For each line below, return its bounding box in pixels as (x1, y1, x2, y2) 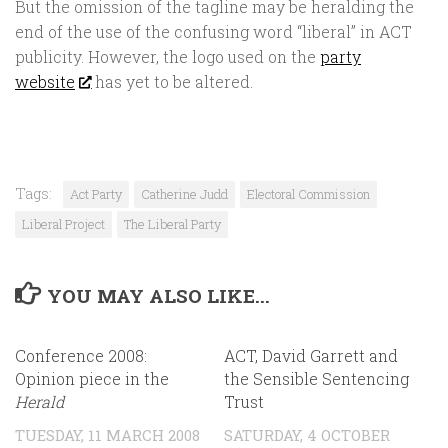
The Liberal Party (124, 216, 221, 233)
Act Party (70, 186, 122, 203)
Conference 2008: (15, 345, 147, 367)
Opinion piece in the (15, 368, 169, 390)
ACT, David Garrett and (224, 345, 398, 367)
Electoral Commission (247, 186, 370, 203)
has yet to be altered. (90, 71, 253, 93)
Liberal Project (22, 216, 105, 233)
